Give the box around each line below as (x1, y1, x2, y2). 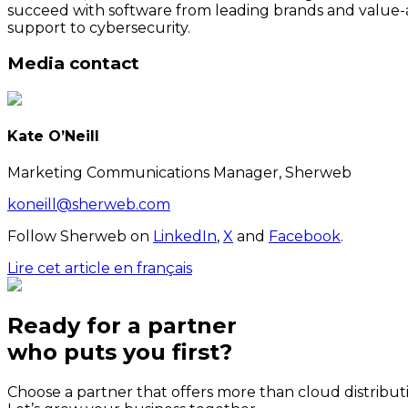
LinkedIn (153, 228, 217, 246)
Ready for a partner (7, 312, 237, 340)
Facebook (269, 228, 341, 246)
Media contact (7, 53, 139, 75)
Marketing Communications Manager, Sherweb (7, 164, 352, 182)
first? (166, 339, 232, 366)
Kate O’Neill (7, 127, 99, 146)
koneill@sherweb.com (7, 196, 170, 214)
